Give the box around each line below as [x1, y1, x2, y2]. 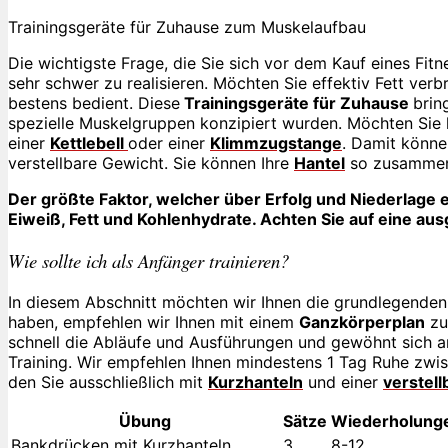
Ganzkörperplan [299, 311, 425, 332]
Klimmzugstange [210, 133, 342, 154]
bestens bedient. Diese [8, 93, 180, 114]
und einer [303, 371, 383, 392]
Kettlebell [50, 133, 128, 154]
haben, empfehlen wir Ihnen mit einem [8, 311, 299, 332]
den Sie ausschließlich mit [8, 371, 208, 392]
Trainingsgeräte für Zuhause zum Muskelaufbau [8, 17, 366, 38]
